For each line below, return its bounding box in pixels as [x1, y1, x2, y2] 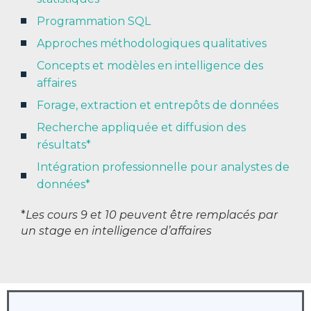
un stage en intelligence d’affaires [21, 224, 212, 237]
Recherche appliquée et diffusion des [37, 120, 246, 134]
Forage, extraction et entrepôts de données [37, 98, 278, 112]
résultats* [37, 137, 91, 151]
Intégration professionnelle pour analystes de [37, 160, 289, 174]
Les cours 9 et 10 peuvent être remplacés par [26, 208, 278, 221]
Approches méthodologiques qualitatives [37, 36, 267, 50]
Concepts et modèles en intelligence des [37, 58, 263, 72]
